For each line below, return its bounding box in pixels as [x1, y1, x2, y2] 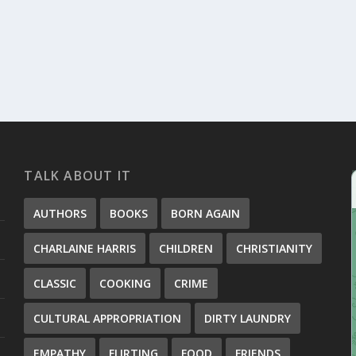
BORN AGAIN [171, 205, 241, 221]
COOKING [99, 275, 152, 291]
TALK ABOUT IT [24, 166, 131, 184]
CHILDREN [159, 240, 214, 256]
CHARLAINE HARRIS [33, 240, 137, 256]
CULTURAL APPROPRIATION [33, 310, 182, 326]
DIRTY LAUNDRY [204, 310, 292, 326]
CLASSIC [33, 275, 77, 291]
